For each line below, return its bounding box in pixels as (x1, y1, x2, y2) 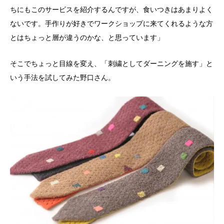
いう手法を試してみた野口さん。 (10, 73, 115, 81)
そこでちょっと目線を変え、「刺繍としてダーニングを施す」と (10, 59, 213, 67)
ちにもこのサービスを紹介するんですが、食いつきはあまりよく (10, 5, 213, 13)
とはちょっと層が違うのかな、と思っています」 (10, 33, 164, 41)
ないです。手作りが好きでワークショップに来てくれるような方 (10, 19, 213, 27)
